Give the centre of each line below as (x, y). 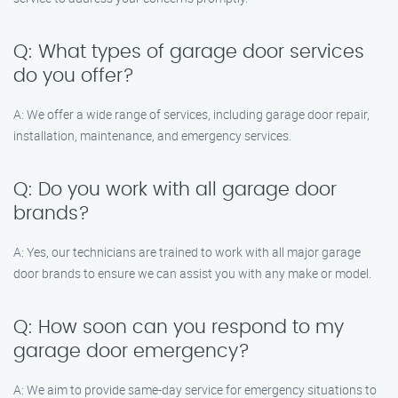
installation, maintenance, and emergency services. (152, 135)
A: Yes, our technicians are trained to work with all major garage (187, 252)
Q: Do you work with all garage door (175, 190)
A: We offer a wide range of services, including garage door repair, (191, 114)
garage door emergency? (131, 351)
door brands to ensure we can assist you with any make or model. (192, 273)
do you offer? (74, 76)
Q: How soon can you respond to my (179, 327)
